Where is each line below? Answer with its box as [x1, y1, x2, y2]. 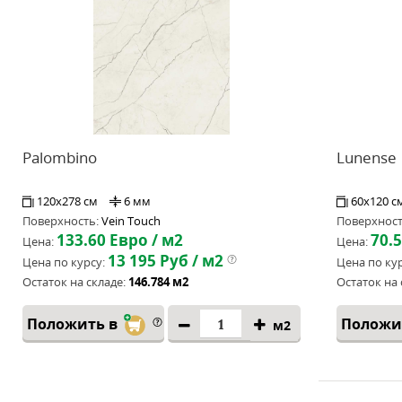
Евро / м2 [106, 230, 183, 250]
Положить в [27, 314, 121, 334]
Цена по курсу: [22, 254, 105, 270]
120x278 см [37, 193, 100, 209]
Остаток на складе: [22, 274, 126, 290]
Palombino [22, 147, 97, 168]
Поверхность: [22, 213, 99, 229]
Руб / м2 [156, 250, 223, 271]
